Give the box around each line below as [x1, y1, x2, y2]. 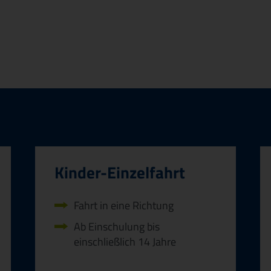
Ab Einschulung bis [74, 218, 160, 235]
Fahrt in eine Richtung [74, 197, 174, 214]
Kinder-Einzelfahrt [54, 160, 185, 185]
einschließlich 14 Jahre [74, 233, 176, 250]
